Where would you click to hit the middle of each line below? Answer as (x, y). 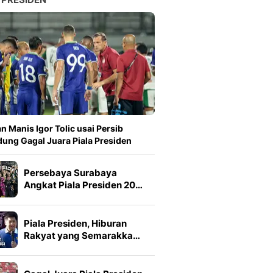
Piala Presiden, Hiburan (75, 223)
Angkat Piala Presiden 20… (83, 185)
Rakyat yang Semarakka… (82, 236)
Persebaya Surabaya (70, 173)
